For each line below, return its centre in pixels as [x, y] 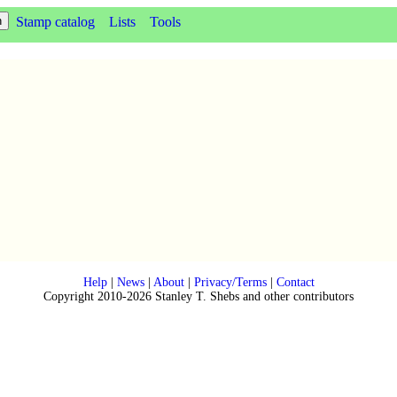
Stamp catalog [55, 22]
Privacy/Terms [230, 283]
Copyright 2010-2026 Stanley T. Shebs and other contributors [198, 297]
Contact [295, 283]
